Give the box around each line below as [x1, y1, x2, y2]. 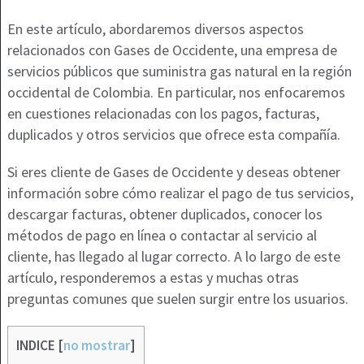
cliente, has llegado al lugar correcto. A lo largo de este [6, 246, 340, 266]
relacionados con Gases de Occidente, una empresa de [6, 40, 337, 59]
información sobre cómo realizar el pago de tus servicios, [6, 183, 353, 202]
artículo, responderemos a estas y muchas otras [6, 267, 299, 287]
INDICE [15, 336, 55, 354]
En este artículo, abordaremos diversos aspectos [6, 19, 304, 38]
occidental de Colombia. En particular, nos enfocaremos [6, 82, 345, 102]
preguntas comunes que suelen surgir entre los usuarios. [6, 288, 349, 308]
